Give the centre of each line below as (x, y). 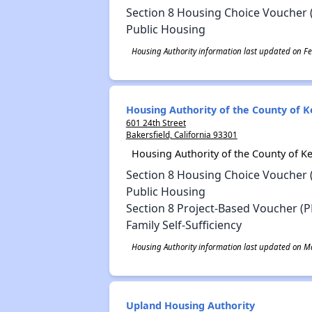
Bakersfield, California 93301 (181, 134)
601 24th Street (156, 123)
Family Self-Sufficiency (184, 225)
